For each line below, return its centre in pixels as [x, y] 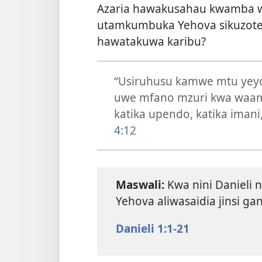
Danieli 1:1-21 [153, 229]
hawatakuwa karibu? [151, 42]
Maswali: [140, 184]
